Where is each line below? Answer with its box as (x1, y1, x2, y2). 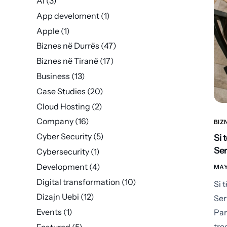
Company (36, 116, 73, 127)
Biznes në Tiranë (36, 56, 98, 66)
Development (36, 161, 88, 172)
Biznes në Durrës (36, 41, 99, 51)
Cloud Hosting (36, 101, 90, 111)
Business (36, 70, 70, 81)
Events (36, 207, 62, 217)
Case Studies (36, 86, 86, 96)
